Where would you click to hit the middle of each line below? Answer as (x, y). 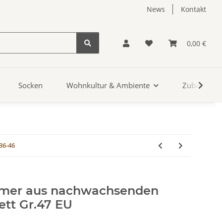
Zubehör (197, 85)
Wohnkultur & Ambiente (108, 85)
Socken (30, 85)
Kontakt (194, 9)
